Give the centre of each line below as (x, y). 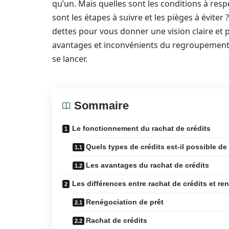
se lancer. (70, 59)
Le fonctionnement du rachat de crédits (141, 128)
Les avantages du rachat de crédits (147, 165)
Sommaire (101, 106)
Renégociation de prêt (125, 202)
